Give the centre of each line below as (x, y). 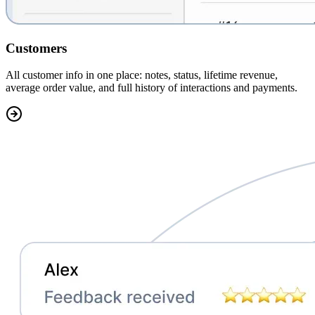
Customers (36, 48)
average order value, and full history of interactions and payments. (152, 88)
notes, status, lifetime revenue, (210, 75)
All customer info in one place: (74, 75)
